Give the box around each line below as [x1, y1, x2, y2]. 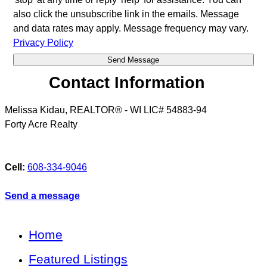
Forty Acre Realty [5, 119, 77, 130]
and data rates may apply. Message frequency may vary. [13, 23, 249, 33]
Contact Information [49, 73, 206, 92]
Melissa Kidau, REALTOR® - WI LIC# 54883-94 [5, 105, 207, 116]
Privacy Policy [13, 37, 73, 48]
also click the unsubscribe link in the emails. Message [13, 8, 239, 19]
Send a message [5, 191, 80, 201]
